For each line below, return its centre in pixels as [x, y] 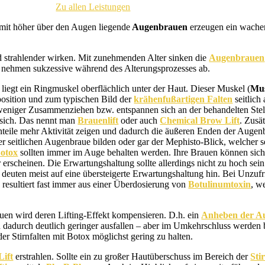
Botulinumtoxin [220, 184]
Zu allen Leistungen [93, 7]
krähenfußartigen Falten [183, 99]
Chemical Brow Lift [200, 120]
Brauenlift [98, 120]
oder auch [139, 120]
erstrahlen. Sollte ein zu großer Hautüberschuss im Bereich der [132, 256]
